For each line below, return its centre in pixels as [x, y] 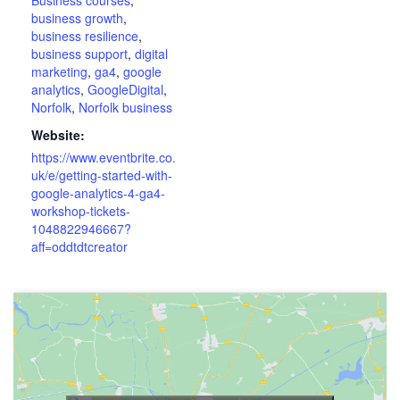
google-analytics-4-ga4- [98, 192]
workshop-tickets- [81, 210]
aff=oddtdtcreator [79, 246]
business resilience [85, 35]
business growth [77, 17]
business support [79, 53]
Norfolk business [125, 107]
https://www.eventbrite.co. [104, 157]
